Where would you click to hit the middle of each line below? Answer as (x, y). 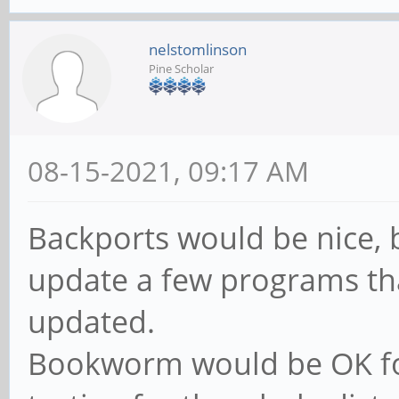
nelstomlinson (198, 50)
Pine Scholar (181, 69)
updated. (91, 322)
